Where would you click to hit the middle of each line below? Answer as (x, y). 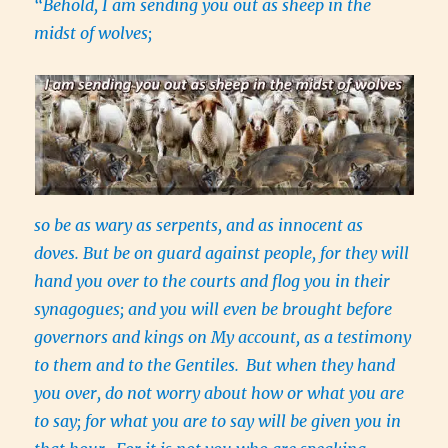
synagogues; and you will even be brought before (213, 309)
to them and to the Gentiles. (139, 365)
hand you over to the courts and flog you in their (212, 281)
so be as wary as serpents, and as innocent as (199, 225)
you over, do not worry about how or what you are (219, 393)
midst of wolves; (93, 33)
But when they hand (321, 365)
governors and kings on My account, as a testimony (223, 337)
